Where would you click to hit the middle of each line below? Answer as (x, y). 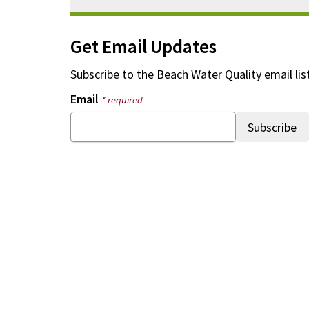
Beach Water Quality (209, 74)
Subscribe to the (114, 74)
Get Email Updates (144, 46)
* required (122, 100)
